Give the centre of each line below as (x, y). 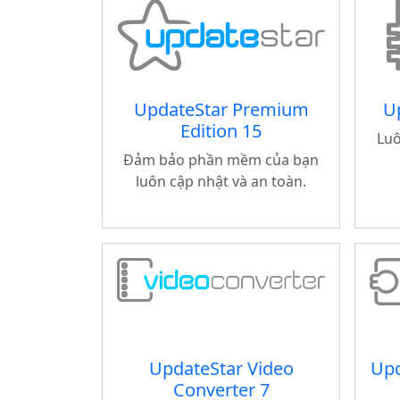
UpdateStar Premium (221, 109)
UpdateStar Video (221, 368)
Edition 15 (221, 131)
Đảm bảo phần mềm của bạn (221, 160)
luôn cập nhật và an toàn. (221, 181)
